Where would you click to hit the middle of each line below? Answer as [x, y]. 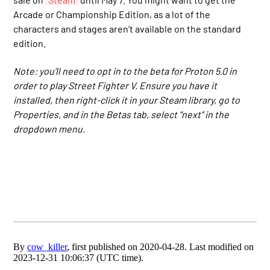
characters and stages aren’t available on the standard [127, 28]
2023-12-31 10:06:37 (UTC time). [79, 257]
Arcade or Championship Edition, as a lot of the [112, 14]
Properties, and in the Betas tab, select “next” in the [121, 114]
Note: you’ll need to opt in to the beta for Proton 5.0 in [125, 71]
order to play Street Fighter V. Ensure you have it [115, 85]
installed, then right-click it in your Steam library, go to [127, 99]
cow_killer [47, 246]
